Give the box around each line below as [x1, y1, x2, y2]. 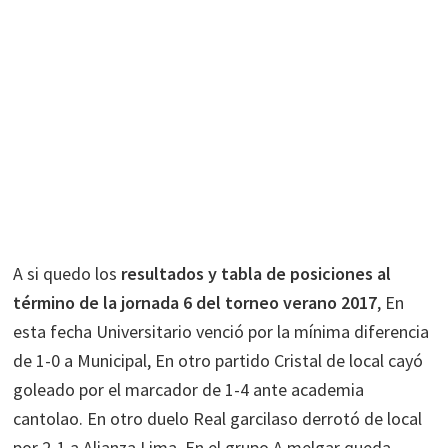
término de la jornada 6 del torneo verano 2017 [13, 291, 378, 314]
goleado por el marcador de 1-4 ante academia [13, 378, 365, 401]
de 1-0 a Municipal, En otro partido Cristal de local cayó [13, 349, 424, 372]
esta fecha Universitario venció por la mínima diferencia [13, 320, 430, 343]
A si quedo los [13, 262, 118, 285]
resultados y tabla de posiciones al [117, 262, 392, 285]
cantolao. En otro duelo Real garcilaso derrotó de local [13, 407, 423, 430]
